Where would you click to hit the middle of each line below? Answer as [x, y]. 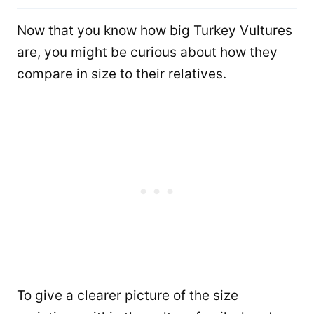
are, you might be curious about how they [147, 52]
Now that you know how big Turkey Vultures [155, 30]
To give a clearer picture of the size [128, 295]
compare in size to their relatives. [122, 74]
